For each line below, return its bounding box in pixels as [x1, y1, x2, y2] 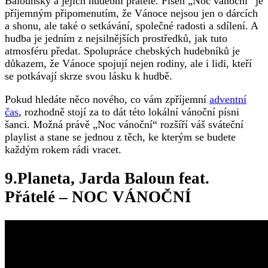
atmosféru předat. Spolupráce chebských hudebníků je [5, 44, 240, 57]
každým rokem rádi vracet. [5, 143, 121, 156]
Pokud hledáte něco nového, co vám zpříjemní [5, 93, 209, 105]
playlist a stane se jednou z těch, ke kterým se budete [5, 130, 236, 143]
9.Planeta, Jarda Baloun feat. [5, 169, 209, 188]
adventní [209, 93, 246, 105]
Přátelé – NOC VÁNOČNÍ [5, 188, 191, 206]
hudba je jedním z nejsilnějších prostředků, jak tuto [5, 32, 227, 44]
